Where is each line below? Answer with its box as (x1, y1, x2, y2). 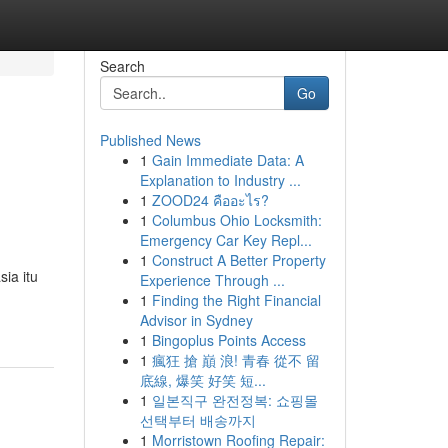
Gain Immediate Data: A (151, 150, 304, 170)
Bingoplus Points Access (151, 330, 306, 350)
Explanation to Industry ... (139, 170, 301, 190)
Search (99, 56, 145, 76)
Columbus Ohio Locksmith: (151, 210, 322, 230)
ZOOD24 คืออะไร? (151, 190, 269, 210)
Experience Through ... (139, 270, 285, 290)
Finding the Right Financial (151, 290, 321, 310)
